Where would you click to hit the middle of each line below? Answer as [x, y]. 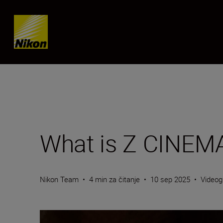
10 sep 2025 [170, 179]
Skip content [45, 22]
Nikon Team [59, 179]
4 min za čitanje [114, 179]
